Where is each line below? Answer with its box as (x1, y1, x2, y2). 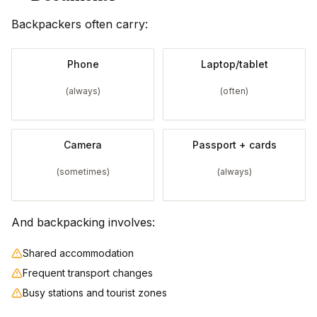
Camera (64, 139, 102, 151)
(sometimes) (56, 166, 110, 178)
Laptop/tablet (200, 58, 268, 71)
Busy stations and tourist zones (23, 287, 167, 299)
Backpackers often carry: (11, 17, 148, 32)
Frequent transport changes (23, 267, 153, 279)
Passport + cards (192, 139, 277, 151)
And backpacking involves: (11, 215, 155, 230)
